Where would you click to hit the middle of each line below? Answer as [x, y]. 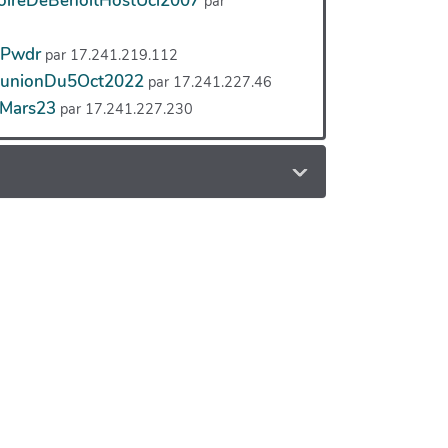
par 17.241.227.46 [210, 81]
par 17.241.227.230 [126, 108]
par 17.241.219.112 [111, 54]
